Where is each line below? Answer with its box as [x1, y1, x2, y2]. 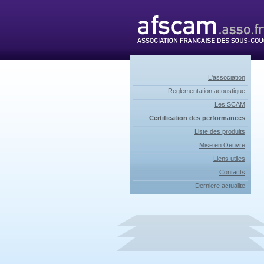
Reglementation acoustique [168, 87, 245, 94]
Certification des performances [149, 114, 245, 121]
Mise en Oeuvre [199, 141, 245, 148]
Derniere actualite [195, 182, 245, 189]
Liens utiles [213, 155, 245, 162]
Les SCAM [214, 101, 245, 108]
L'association [208, 74, 245, 81]
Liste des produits [194, 128, 245, 135]
